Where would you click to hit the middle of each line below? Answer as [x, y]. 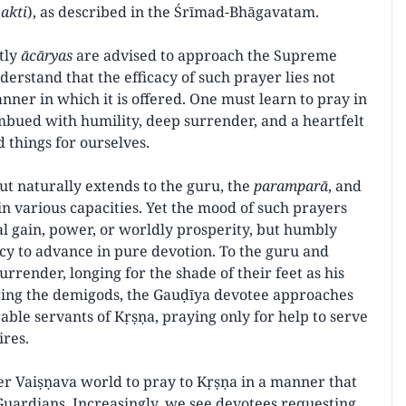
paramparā [291, 186]
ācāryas [47, 55]
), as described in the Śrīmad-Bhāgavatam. [173, 12]
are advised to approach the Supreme [205, 55]
